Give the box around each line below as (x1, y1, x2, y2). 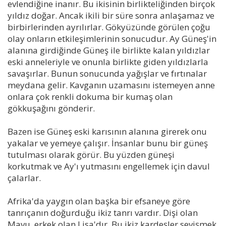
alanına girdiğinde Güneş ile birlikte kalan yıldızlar (8, 44, 210, 56)
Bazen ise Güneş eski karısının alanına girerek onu (8, 125, 207, 137)
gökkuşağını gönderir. (8, 102, 95, 114)
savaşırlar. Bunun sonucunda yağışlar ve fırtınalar (8, 67, 207, 79)
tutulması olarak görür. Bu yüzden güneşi (8, 148, 175, 160)
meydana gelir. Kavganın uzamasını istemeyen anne (8, 79, 215, 91)
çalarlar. (8, 172, 41, 184)
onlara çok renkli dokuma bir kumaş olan (8, 90, 173, 102)
